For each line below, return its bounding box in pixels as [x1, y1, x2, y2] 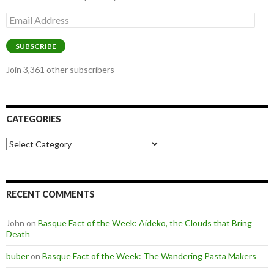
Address [6, 23, 38, 34]
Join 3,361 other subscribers [6, 64, 114, 75]
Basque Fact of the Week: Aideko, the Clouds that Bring [38, 218, 252, 229]
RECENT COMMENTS [6, 189, 95, 200]
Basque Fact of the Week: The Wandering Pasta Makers [42, 251, 256, 262]
